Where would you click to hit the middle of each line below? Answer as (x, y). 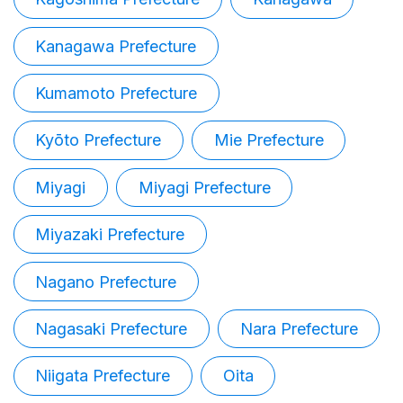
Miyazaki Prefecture (110, 235)
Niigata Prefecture (103, 376)
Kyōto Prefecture (99, 140)
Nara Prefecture (299, 328)
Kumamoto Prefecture (116, 94)
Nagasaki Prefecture (112, 328)
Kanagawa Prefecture (116, 46)
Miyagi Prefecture (204, 187)
